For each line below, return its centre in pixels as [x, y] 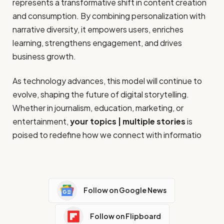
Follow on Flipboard [125, 216]
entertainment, [41, 121]
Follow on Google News [125, 190]
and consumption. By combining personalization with [109, 15]
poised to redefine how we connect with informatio [107, 135]
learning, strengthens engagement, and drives [97, 42]
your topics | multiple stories [128, 121]
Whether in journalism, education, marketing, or [98, 108]
